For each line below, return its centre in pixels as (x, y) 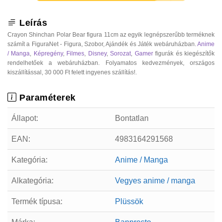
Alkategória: (32, 180)
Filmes (76, 53)
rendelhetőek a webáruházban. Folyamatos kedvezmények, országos (111, 63)
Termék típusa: (37, 201)
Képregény (48, 53)
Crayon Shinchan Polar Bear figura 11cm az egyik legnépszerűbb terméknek (111, 34)
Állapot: (25, 118)
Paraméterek (46, 97)
